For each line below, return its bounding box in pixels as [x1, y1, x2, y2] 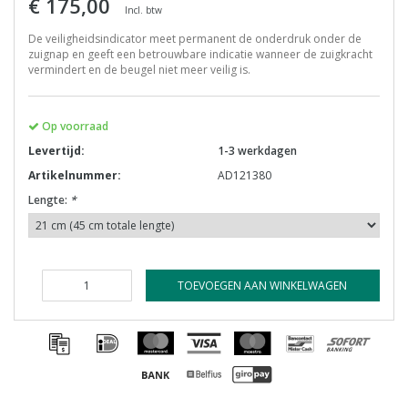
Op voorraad [39, 117, 108, 134]
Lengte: [28, 191, 70, 208]
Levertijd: [28, 142, 85, 158]
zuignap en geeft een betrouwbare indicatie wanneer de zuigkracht [28, 46, 372, 62]
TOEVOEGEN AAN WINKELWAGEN [178, 277, 348, 293]
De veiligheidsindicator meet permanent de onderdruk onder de [28, 30, 362, 46]
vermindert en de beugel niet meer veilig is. [28, 61, 250, 77]
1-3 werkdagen [218, 142, 297, 158]
